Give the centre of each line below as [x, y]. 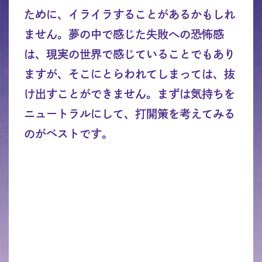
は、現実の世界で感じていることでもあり [129, 54]
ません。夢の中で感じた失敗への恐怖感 [124, 34]
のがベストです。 [68, 133]
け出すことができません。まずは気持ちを [129, 94]
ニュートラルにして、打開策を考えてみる [129, 113]
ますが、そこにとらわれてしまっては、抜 [129, 74]
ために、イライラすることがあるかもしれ [129, 14]
